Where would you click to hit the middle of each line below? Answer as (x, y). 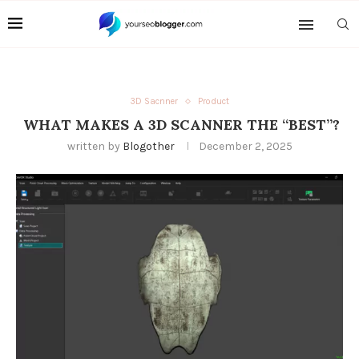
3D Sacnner (154, 101)
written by (95, 146)
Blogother (148, 146)
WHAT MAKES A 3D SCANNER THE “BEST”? (179, 125)
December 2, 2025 (245, 146)
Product (214, 101)
